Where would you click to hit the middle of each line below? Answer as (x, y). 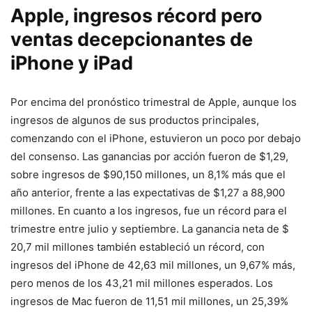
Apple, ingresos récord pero (136, 15)
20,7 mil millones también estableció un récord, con (138, 247)
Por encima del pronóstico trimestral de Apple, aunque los (154, 102)
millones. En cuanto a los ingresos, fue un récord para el (149, 210)
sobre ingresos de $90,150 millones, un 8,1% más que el (148, 174)
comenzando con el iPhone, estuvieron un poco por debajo (156, 138)
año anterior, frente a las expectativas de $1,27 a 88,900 (148, 192)
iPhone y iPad (72, 63)
